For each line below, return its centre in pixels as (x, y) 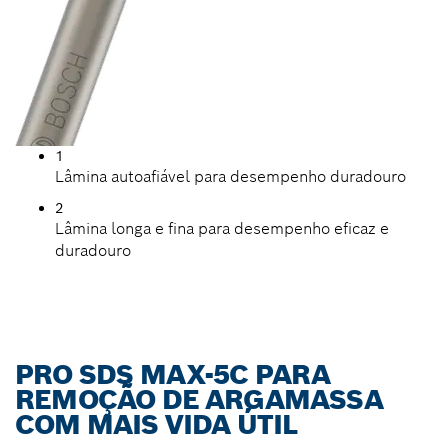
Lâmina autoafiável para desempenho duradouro (230, 176)
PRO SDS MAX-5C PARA (173, 374)
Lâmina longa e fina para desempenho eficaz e (222, 228)
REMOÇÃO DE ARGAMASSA (199, 399)
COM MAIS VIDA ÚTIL (156, 424)
